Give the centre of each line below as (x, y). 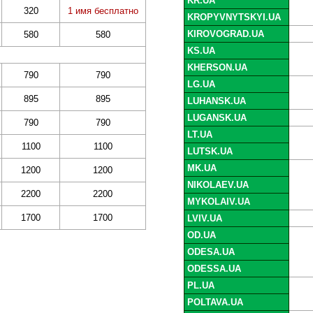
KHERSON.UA (217, 68)
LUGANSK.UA (217, 118)
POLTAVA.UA (215, 303)
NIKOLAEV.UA (218, 185)
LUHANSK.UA (216, 101)
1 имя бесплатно (103, 11)
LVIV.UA (204, 219)
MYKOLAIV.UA (218, 202)
